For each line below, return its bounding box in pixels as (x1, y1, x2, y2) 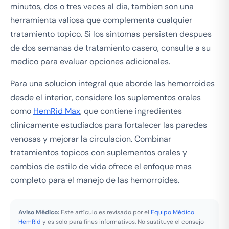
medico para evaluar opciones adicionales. (10, 56, 170, 67)
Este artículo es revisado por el (59, 208, 151, 216)
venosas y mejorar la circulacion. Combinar (10, 133, 171, 144)
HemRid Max (33, 105, 80, 117)
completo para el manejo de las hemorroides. (10, 174, 179, 186)
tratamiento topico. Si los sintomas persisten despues (10, 28, 212, 39)
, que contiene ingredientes (80, 105, 182, 117)
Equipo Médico (151, 208, 194, 216)
